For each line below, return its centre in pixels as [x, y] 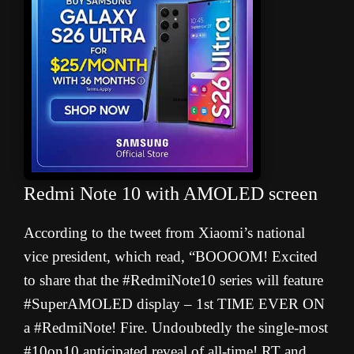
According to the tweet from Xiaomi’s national [164, 233]
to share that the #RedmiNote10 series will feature [173, 281]
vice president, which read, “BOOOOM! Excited [171, 257]
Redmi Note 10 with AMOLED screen [171, 194]
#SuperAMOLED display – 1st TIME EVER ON [174, 304]
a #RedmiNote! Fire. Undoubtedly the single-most [176, 328]
